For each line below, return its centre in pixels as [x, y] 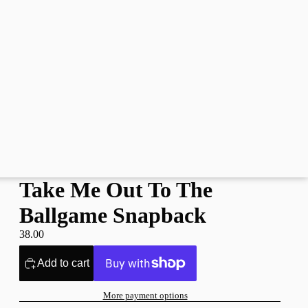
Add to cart [63, 263]
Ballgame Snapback [113, 215]
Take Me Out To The [116, 190]
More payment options [145, 296]
